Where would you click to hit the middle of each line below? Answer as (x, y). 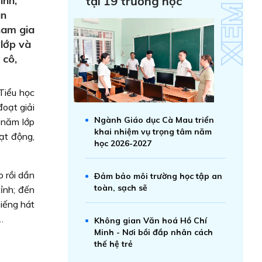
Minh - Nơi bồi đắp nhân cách (154, 232)
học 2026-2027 (123, 143)
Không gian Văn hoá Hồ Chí (151, 220)
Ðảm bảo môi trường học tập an (158, 176)
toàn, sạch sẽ (121, 188)
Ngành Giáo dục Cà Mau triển (154, 120)
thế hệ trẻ (113, 244)
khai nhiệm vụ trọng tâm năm (153, 132)
